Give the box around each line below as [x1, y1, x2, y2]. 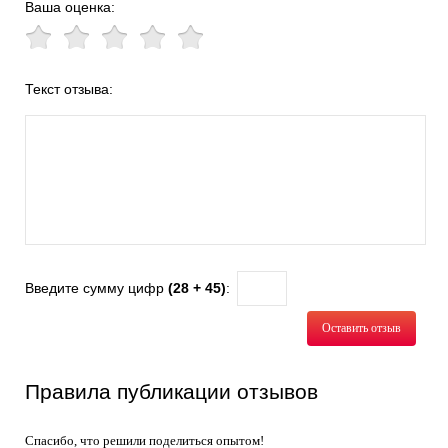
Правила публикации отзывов [25, 380, 318, 403]
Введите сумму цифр [25, 280, 168, 296]
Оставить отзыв [321, 321, 401, 335]
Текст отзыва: [25, 81, 113, 97]
